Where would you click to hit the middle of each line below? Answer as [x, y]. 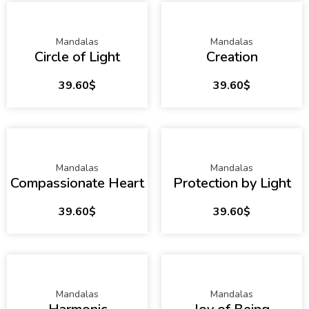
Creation [232, 57]
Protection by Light [232, 183]
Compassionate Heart [77, 183]
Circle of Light [77, 57]
